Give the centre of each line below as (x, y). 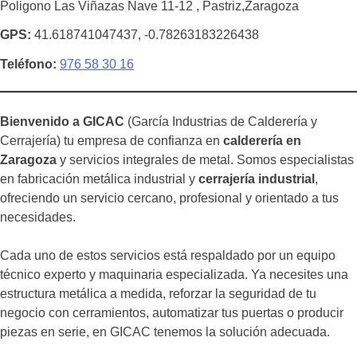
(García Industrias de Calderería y (221, 122)
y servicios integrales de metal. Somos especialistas (205, 160)
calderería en (262, 141)
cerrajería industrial (257, 179)
